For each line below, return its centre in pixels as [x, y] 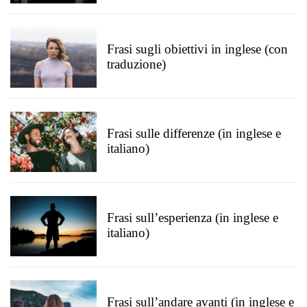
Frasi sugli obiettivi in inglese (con [197, 49]
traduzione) [136, 64]
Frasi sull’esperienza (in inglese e [193, 218]
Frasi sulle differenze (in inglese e [194, 133]
